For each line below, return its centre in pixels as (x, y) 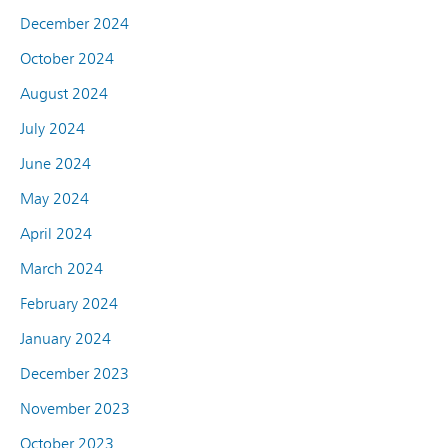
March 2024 (61, 268)
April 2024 (56, 233)
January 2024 (65, 338)
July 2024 (52, 128)
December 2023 (74, 373)
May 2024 (54, 198)
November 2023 (75, 408)
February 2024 (69, 303)
